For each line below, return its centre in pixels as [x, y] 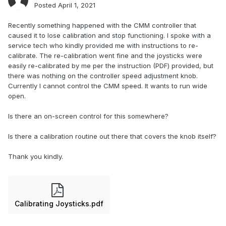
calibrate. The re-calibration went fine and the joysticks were [105, 56]
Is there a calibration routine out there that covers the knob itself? [112, 136]
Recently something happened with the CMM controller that [102, 25]
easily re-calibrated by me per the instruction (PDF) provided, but [111, 66]
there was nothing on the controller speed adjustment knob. [103, 76]
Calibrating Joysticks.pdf [59, 204]
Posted [46, 5]
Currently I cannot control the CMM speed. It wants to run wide [108, 86]
